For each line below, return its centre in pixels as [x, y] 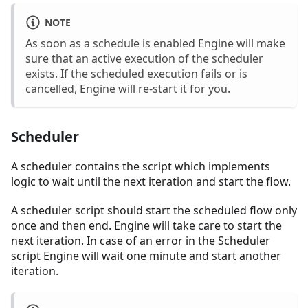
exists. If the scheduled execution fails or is [136, 73]
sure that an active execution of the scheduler [144, 58]
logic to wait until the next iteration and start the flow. [151, 181]
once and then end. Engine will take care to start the [146, 225]
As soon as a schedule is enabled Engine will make [155, 43]
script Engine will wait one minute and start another [146, 255]
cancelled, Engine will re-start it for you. [128, 88]
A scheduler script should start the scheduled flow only [154, 210]
